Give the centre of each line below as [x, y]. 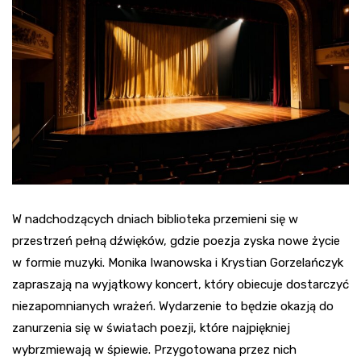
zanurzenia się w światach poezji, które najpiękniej [151, 328]
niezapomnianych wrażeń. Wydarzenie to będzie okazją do [173, 307]
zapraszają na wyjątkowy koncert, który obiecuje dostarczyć [180, 285]
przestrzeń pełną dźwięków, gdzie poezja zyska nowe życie [176, 241]
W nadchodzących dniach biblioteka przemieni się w [155, 220]
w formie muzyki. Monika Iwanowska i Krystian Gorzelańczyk [178, 263]
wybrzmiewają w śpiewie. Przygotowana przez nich [154, 350]
